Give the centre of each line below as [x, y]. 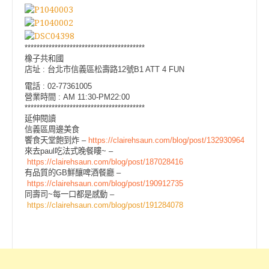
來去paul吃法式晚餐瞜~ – [69, 151]
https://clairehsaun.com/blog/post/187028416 [105, 162]
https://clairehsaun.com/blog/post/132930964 [166, 140]
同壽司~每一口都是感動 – [69, 194]
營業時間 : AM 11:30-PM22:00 [77, 97]
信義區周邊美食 [52, 129]
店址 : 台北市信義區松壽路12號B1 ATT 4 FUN [104, 69]
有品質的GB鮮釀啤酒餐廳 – [73, 172]
